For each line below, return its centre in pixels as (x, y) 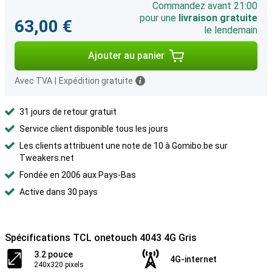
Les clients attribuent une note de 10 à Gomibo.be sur (124, 146)
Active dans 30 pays (59, 192)
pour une (159, 18)
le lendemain (231, 30)
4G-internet (193, 259)
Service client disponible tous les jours (94, 129)
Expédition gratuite (96, 81)
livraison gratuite (218, 18)
